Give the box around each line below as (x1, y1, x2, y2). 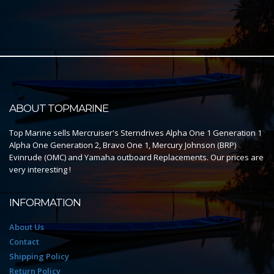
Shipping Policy (9, 250, 69, 262)
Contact (9, 235, 39, 247)
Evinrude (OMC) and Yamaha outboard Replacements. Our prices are (9, 151, 264, 163)
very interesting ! (9, 163, 71, 175)
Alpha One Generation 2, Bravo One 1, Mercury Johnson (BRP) (9, 139, 236, 150)
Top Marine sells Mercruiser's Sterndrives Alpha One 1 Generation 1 (9, 127, 262, 138)
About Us (9, 221, 44, 232)
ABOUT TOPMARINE (9, 102, 108, 114)
